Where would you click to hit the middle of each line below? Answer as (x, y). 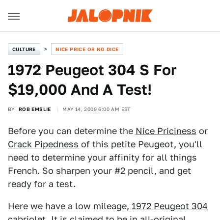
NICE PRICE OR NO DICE (87, 49)
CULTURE (24, 49)
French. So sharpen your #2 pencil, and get (99, 171)
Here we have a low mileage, (70, 206)
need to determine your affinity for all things (102, 157)
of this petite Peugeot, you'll (140, 144)
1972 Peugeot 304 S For (92, 70)
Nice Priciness (166, 131)
